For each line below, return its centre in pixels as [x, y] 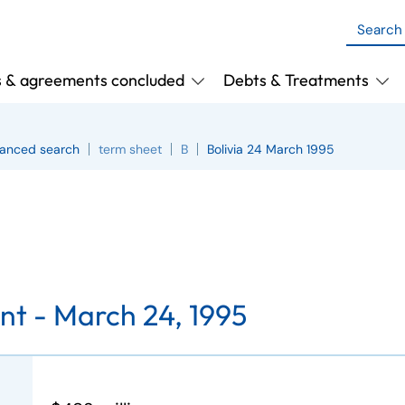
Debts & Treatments [296, 80]
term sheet [130, 149]
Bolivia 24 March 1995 [271, 149]
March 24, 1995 [150, 315]
